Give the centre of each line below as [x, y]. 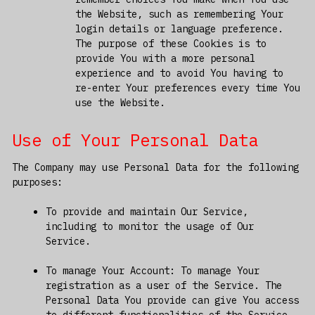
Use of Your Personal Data [135, 140]
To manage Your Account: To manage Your [152, 270]
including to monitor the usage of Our [149, 226]
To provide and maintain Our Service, [147, 211]
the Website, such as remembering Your [179, 14]
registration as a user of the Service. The [163, 285]
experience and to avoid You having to [179, 73]
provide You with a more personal [165, 58]
